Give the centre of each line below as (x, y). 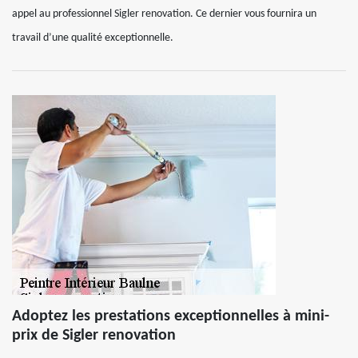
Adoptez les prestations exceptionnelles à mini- (171, 316)
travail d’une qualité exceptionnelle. (93, 38)
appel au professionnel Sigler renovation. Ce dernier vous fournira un (164, 14)
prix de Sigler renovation (94, 336)
